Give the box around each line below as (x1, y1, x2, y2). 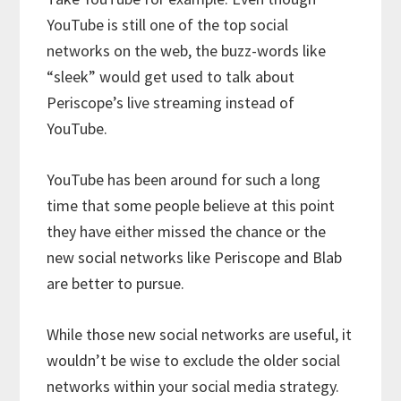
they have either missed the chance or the (47, 221, 327, 243)
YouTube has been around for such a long (47, 169, 321, 191)
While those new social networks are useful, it (47, 324, 353, 346)
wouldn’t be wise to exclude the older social (47, 350, 341, 371)
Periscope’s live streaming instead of (47, 92, 295, 114)
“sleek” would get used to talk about (47, 66, 295, 88)
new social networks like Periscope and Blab (47, 247, 343, 269)
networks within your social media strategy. (47, 376, 340, 397)
